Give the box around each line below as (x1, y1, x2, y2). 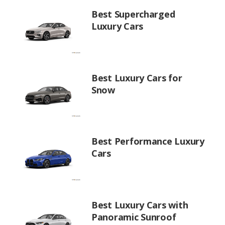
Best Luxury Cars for (91, 71, 182, 84)
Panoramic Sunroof (91, 210, 176, 223)
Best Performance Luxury (91, 135, 204, 147)
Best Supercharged (91, 8, 175, 20)
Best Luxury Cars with (91, 198, 188, 211)
